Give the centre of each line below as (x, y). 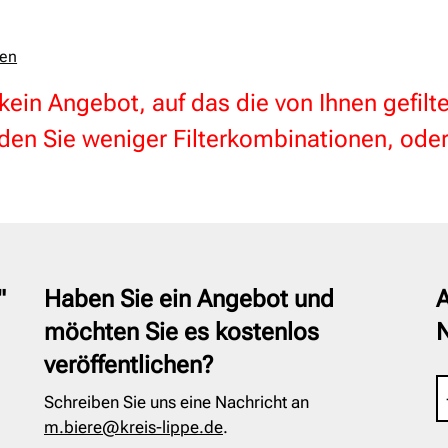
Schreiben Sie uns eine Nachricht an (176, 402)
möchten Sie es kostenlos (181, 332)
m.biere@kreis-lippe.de (133, 427)
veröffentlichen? (128, 365)
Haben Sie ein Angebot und (188, 299)
